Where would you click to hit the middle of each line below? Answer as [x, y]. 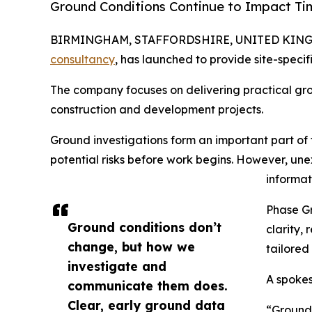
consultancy [83, 59]
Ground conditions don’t [145, 227]
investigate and [117, 266]
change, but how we [131, 246]
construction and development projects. [157, 109]
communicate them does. [148, 285]
